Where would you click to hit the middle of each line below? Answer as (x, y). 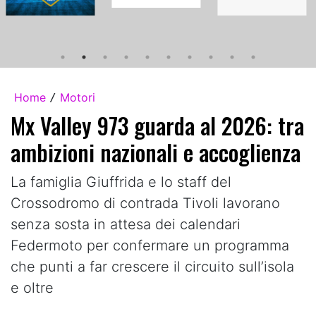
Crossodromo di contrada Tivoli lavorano (145, 203)
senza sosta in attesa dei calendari (126, 224)
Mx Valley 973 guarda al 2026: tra (157, 125)
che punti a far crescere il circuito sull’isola (152, 266)
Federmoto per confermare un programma (150, 245)
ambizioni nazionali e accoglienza (156, 152)
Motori (78, 97)
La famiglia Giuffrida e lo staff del (121, 182)
